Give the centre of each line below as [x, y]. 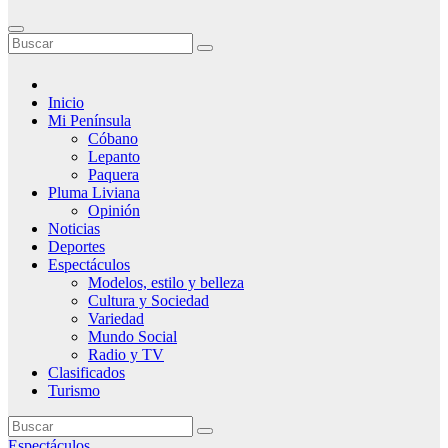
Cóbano [113, 138]
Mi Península [89, 120]
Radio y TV [126, 354]
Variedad [116, 318]
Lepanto [114, 156]
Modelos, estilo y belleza [166, 282]
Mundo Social [132, 336]
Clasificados [86, 372]
